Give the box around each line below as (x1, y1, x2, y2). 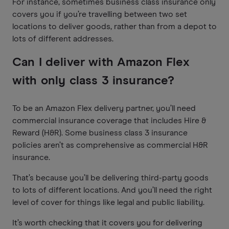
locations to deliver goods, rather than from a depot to (12, 22, 217, 31)
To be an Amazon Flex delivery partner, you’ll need (12, 104, 196, 112)
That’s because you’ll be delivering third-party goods (12, 173, 209, 182)
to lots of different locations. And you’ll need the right (12, 186, 212, 194)
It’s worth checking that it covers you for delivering (12, 218, 202, 227)
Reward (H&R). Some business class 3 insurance (12, 128, 188, 137)
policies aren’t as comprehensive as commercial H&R (12, 141, 208, 149)
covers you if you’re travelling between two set (12, 10, 187, 18)
